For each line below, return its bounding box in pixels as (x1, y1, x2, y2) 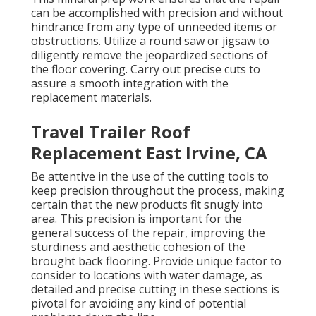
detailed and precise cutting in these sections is (31, 281, 279, 298)
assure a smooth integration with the (31, 75, 229, 92)
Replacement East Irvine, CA (31, 141, 267, 165)
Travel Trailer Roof (31, 120, 190, 144)
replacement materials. (31, 90, 152, 106)
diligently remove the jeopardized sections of (31, 47, 268, 63)
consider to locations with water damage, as (31, 267, 262, 284)
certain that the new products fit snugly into (31, 197, 263, 213)
